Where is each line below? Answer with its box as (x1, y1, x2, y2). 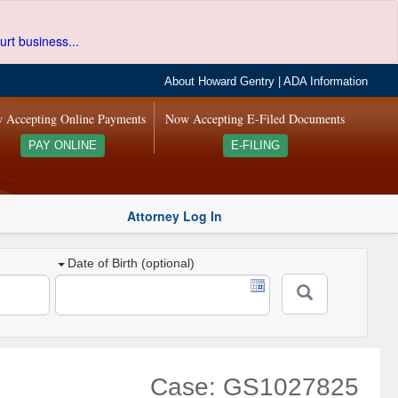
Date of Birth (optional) (68, 256, 195, 271)
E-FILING (230, 139, 280, 152)
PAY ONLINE (28, 139, 97, 152)
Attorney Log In (127, 206, 222, 225)
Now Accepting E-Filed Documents (165, 110, 346, 127)
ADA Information (283, 76, 369, 88)
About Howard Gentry (164, 76, 275, 88)
